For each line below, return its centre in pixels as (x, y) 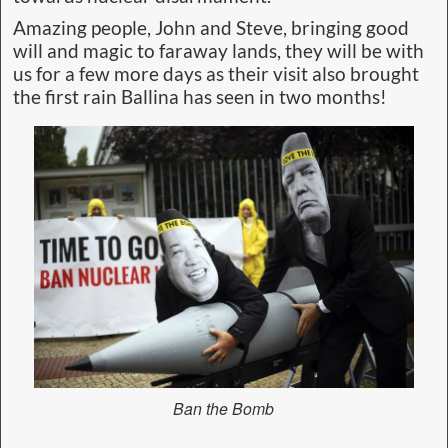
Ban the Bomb (224, 408)
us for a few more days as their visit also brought (216, 74)
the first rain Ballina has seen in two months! (200, 97)
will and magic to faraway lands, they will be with (218, 51)
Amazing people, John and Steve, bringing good (211, 28)
